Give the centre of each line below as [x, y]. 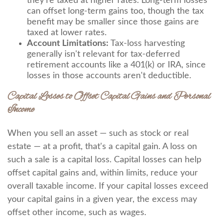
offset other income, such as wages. [77, 213]
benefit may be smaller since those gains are [113, 22]
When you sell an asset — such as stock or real [98, 133]
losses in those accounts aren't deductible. [109, 76]
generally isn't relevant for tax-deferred [103, 54]
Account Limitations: [68, 44]
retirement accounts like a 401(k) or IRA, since [116, 65]
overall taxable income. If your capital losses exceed [108, 186]
